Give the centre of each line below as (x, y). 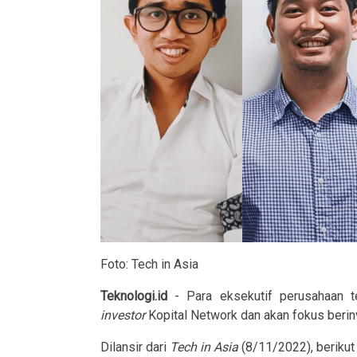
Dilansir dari (135, 347)
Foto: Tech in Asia (149, 264)
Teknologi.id (134, 296)
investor (123, 315)
